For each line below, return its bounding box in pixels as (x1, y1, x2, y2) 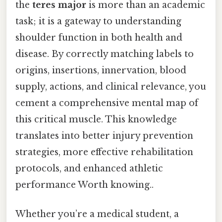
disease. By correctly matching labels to (15, 49, 194, 60)
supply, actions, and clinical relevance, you (15, 81, 206, 93)
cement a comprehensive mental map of (15, 98, 198, 109)
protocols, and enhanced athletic (15, 163, 163, 174)
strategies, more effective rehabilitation (15, 147, 193, 158)
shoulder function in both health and (15, 32, 182, 44)
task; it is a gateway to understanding (15, 16, 181, 27)
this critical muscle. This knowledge (15, 114, 177, 125)
